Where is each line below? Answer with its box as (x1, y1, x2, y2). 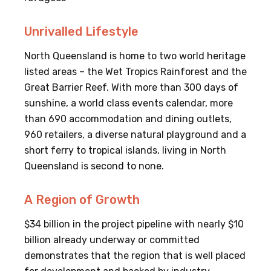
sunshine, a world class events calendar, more (24, 97, 233, 109)
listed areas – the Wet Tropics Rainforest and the (24, 66, 247, 78)
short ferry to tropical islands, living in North (24, 145, 226, 157)
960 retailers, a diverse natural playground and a (24, 129, 246, 141)
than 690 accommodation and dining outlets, (24, 113, 232, 125)
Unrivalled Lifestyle (24, 24, 139, 39)
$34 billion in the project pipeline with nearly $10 (24, 218, 244, 230)
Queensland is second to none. (24, 160, 164, 172)
